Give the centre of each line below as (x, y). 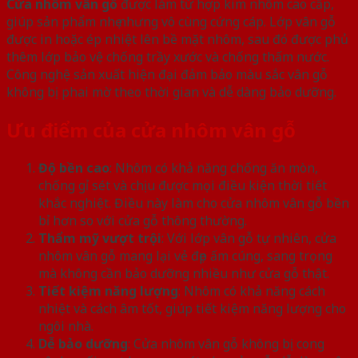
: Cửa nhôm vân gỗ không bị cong (226, 343)
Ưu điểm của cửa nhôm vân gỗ (151, 129)
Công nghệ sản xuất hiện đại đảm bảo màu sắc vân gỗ (167, 74)
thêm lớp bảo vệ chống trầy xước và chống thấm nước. (168, 56)
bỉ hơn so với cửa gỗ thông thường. (143, 220)
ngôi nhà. (66, 326)
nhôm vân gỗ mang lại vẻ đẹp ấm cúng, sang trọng (185, 255)
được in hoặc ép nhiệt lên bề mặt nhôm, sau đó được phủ (177, 39)
